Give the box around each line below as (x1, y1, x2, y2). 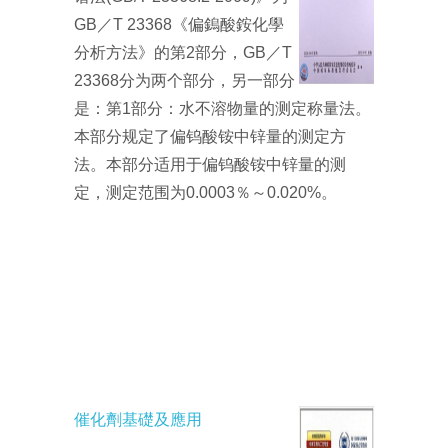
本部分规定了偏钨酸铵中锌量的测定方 (74, 128, 346, 146)
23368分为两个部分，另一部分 (74, 72, 295, 90)
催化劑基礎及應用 (74, 411, 202, 429)
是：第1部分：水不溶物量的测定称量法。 (74, 100, 371, 118)
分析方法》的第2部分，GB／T (74, 44, 292, 62)
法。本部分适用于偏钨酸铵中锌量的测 (74, 156, 346, 174)
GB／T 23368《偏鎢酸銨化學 (74, 16, 284, 34)
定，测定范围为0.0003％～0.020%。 (74, 184, 337, 202)
